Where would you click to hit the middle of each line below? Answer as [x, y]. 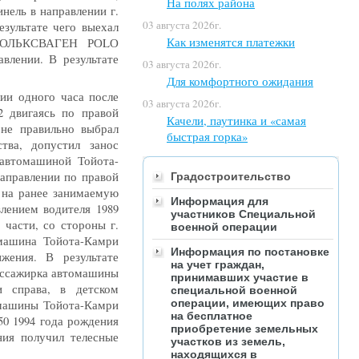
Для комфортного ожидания [240, 81]
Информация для [220, 202]
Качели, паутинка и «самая [236, 120]
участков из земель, [228, 342]
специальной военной [234, 290]
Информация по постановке [250, 252]
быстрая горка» [207, 136]
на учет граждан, [218, 265]
